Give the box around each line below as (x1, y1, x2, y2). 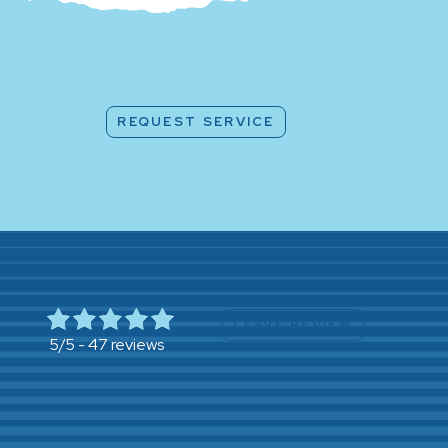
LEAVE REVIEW (233, 315, 353, 333)
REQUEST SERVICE (117, 113, 275, 131)
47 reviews (87, 333, 164, 355)
